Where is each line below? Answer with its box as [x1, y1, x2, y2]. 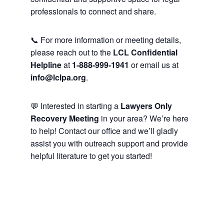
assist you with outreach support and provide [30, 137, 188, 149]
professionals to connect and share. [30, 5, 156, 17]
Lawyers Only [120, 100, 172, 111]
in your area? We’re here [98, 112, 188, 124]
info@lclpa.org [30, 71, 86, 83]
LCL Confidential [112, 46, 177, 58]
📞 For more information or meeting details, [30, 34, 181, 45]
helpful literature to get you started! [30, 150, 152, 161]
